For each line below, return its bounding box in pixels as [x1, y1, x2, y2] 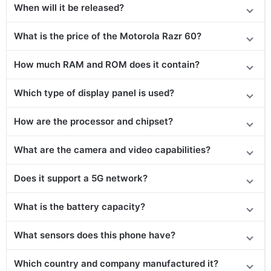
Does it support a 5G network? [14, 172, 148, 184]
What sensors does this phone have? [14, 229, 175, 241]
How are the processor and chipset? [14, 115, 173, 127]
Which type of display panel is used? [14, 87, 174, 99]
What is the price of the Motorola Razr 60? [14, 30, 201, 42]
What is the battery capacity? [14, 200, 145, 212]
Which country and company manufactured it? [14, 257, 218, 269]
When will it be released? [14, 1, 124, 13]
